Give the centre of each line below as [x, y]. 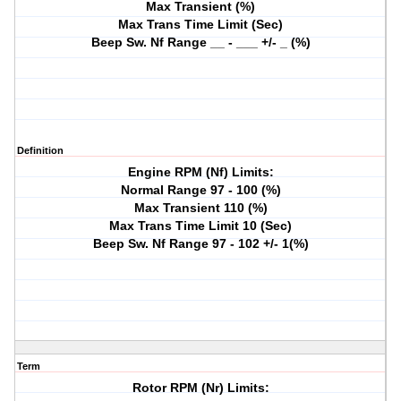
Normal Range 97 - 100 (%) [200, 190]
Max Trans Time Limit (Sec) [201, 25]
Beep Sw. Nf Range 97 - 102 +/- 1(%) [200, 244]
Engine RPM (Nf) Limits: [200, 172]
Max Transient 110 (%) [200, 208]
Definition [40, 151]
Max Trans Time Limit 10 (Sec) [201, 226]
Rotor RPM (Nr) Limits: [200, 388]
